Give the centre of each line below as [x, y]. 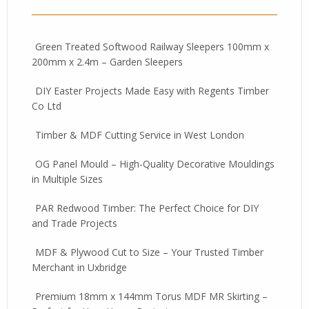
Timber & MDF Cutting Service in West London [140, 135]
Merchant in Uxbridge [79, 267]
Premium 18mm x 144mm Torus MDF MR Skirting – [151, 296]
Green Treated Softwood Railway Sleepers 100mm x [152, 47]
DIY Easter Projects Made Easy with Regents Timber [152, 91]
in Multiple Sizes [67, 179]
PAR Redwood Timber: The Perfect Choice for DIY [147, 208]
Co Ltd [47, 106]
